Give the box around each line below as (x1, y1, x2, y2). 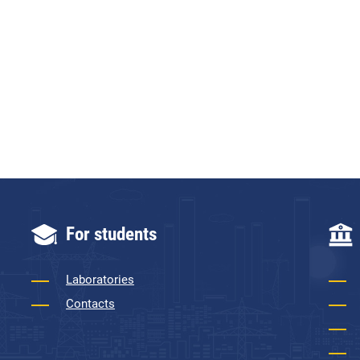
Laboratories (65, 272, 134, 287)
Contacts (65, 297, 115, 311)
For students (65, 223, 157, 245)
